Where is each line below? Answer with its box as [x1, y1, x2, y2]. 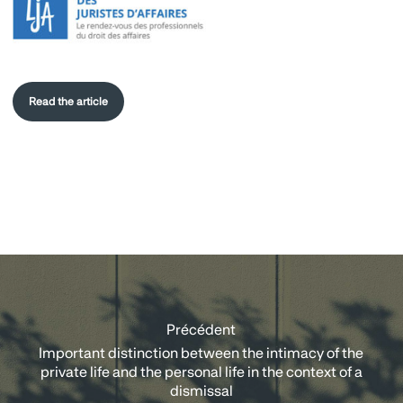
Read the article [28, 96, 108, 108]
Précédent [166, 323, 237, 338]
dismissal [169, 384, 233, 399]
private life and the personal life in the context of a [40, 365, 363, 381]
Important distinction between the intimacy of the [39, 346, 364, 362]
